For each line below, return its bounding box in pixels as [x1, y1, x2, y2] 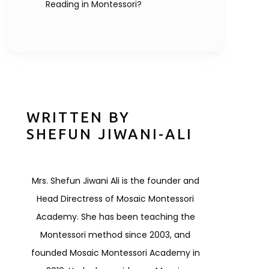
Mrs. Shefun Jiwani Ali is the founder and [31, 174, 199, 187]
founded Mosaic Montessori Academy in [31, 246, 200, 259]
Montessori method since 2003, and [40, 228, 190, 241]
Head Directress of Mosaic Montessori [37, 192, 194, 205]
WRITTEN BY [26, 108, 130, 126]
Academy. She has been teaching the [35, 210, 195, 223]
